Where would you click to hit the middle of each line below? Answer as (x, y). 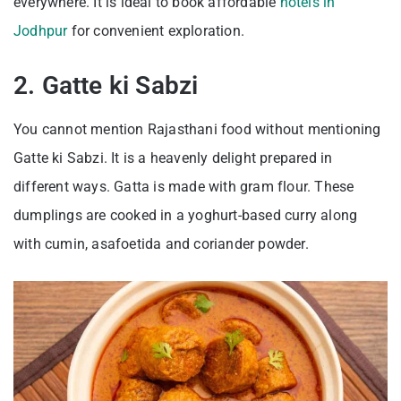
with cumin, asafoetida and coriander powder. (161, 244)
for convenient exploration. (158, 31)
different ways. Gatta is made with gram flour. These (184, 187)
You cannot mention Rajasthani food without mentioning (197, 130)
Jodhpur (41, 31)
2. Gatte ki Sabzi (106, 86)
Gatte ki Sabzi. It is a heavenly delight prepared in (173, 158)
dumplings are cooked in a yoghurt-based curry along (186, 216)
